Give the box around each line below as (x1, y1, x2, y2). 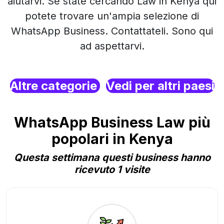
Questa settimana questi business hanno (13, 151, 210, 163)
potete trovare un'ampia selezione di (25, 10, 199, 22)
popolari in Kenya (51, 130, 173, 147)
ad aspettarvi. (79, 40, 144, 52)
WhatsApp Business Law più (13, 114, 210, 131)
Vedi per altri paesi (105, 78, 214, 93)
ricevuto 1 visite (74, 163, 150, 175)
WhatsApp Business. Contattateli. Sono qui (11, 25, 213, 37)
